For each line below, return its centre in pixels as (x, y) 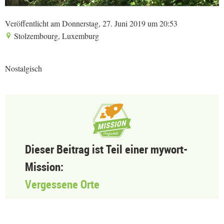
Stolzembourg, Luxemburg (55, 36)
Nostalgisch (23, 68)
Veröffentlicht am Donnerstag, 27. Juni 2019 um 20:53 (91, 23)
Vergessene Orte (62, 184)
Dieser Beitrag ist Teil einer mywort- (106, 149)
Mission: (44, 167)
